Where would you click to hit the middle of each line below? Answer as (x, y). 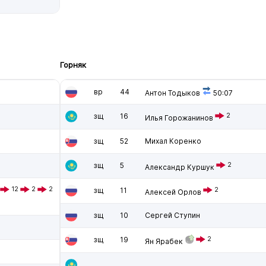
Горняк (73, 65)
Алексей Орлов (173, 192)
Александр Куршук (180, 167)
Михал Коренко (173, 141)
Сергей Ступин (172, 215)
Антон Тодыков (172, 93)
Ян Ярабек (164, 241)
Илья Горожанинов (179, 118)
